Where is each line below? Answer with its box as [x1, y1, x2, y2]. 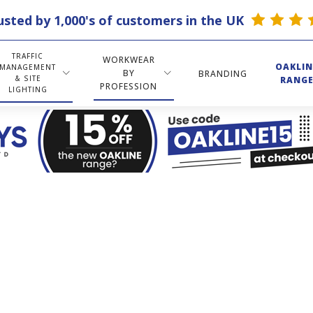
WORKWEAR [102, 53, 155, 66]
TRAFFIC [12, 51, 43, 61]
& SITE [14, 73, 41, 83]
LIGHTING [8, 85, 48, 94]
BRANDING [198, 67, 247, 80]
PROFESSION [100, 80, 157, 92]
